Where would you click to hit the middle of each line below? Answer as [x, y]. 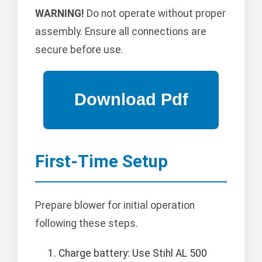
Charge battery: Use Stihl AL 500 [133, 253]
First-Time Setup [101, 161]
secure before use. [79, 49]
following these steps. [87, 223]
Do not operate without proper [155, 13]
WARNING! [60, 13]
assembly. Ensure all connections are [121, 31]
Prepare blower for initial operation [115, 205]
